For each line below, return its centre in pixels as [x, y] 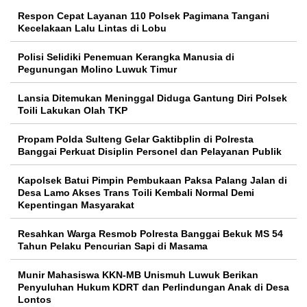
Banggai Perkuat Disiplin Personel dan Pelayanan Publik [150, 151]
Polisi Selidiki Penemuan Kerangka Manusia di [126, 57]
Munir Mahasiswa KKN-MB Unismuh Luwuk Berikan [138, 275]
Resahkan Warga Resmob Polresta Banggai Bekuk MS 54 [150, 234]
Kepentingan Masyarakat [76, 205]
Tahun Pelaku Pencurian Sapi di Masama [113, 246]
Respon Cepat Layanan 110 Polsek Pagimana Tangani [144, 16]
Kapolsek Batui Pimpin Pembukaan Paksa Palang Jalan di [152, 180]
